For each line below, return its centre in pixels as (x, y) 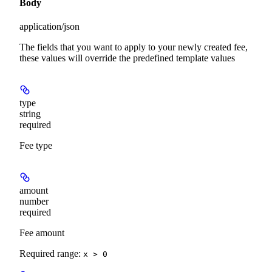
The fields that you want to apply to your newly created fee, (134, 47)
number (34, 202)
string (30, 114)
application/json (49, 27)
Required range (49, 254)
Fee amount (42, 233)
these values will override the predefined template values (127, 58)
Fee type (36, 146)
